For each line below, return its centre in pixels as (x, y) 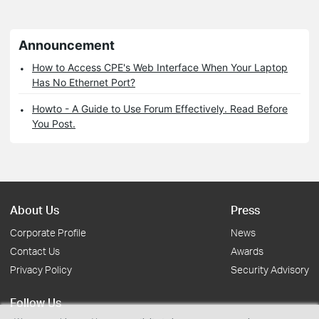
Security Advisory (270, 270)
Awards (247, 251)
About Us (35, 210)
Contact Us (35, 251)
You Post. (54, 124)
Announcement (67, 46)
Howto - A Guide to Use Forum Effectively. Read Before (160, 109)
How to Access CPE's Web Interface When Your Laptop (160, 68)
